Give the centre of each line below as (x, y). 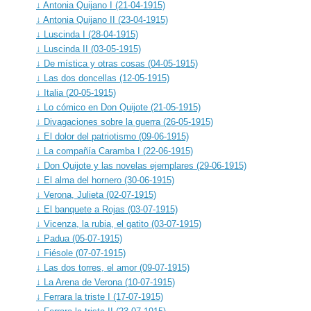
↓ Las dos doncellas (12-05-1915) (103, 78)
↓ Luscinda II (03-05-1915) (89, 49)
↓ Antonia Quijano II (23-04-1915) (102, 19)
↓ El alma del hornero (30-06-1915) (105, 180)
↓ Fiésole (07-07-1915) (81, 253)
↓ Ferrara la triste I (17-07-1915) (100, 296)
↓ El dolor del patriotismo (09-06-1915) (112, 136)
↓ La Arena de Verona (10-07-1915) (106, 282)
